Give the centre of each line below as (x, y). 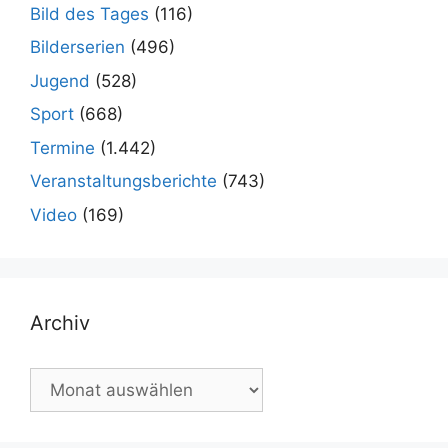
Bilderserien (77, 47)
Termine (62, 147)
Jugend (60, 80)
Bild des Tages (89, 13)
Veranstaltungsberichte (123, 181)
